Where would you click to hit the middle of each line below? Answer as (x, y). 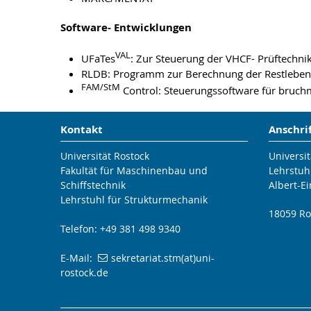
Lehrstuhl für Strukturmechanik (134, 200)
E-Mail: (79, 258)
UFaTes (98, 58)
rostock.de (84, 272)
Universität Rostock (105, 156)
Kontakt (82, 129)
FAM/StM (101, 87)
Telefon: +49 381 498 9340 (120, 229)
